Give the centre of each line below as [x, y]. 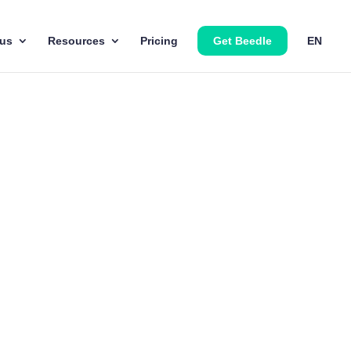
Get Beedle [242, 41]
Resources [76, 41]
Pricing [159, 41]
